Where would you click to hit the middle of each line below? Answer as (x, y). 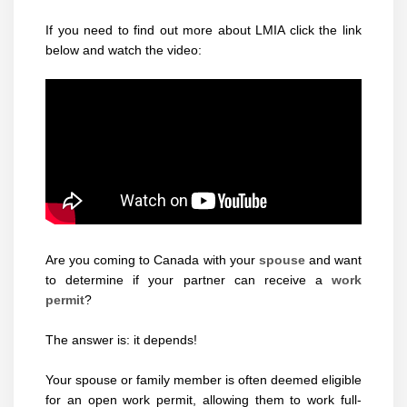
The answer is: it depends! (121, 340)
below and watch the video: (124, 50)
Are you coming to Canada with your (152, 260)
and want (335, 260)
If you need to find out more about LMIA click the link (203, 30)
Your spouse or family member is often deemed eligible (203, 380)
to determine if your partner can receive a (189, 280)
